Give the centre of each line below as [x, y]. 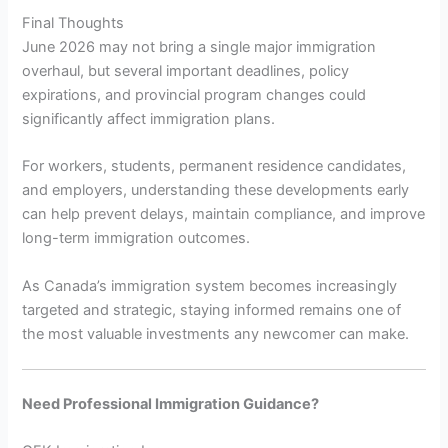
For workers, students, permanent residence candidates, [214, 166]
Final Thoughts [73, 23]
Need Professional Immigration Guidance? [171, 403]
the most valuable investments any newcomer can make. [216, 333]
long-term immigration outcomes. [136, 238]
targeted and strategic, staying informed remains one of [212, 309]
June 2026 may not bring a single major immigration [199, 47]
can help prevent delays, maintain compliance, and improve [224, 214]
